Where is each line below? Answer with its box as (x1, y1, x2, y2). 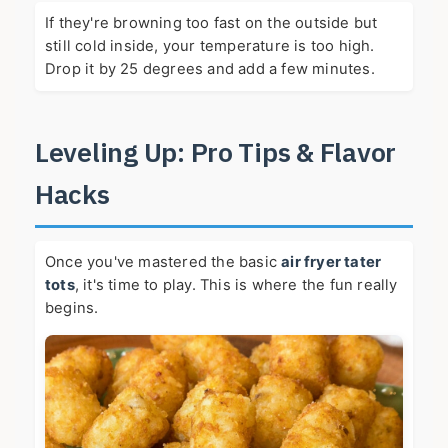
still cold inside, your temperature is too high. (45, 37, 375, 56)
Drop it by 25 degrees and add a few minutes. (45, 60, 375, 79)
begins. (45, 299, 99, 318)
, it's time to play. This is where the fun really (74, 276, 398, 295)
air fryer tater (281, 253, 382, 272)
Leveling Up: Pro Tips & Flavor (35, 134, 397, 169)
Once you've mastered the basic (45, 253, 282, 272)
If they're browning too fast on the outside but (45, 14, 378, 33)
